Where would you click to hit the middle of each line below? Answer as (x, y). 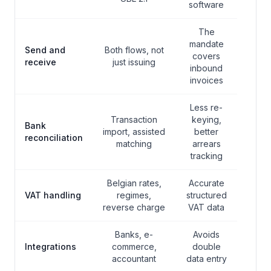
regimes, (134, 195)
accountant (134, 259)
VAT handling (53, 195)
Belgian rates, (134, 183)
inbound (206, 68)
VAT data (206, 207)
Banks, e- (134, 235)
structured (206, 195)
